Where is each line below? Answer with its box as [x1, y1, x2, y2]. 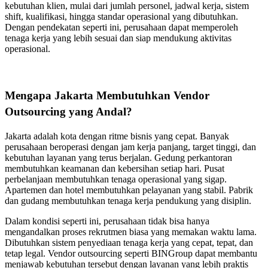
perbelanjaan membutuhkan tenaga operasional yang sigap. [5, 173, 227, 184]
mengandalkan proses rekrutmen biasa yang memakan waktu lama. [5, 226, 257, 237]
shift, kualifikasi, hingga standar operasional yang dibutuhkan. [5, 11, 238, 22]
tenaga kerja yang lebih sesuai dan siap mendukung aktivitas [5, 33, 232, 44]
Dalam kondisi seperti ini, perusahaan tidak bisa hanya [5, 215, 209, 226]
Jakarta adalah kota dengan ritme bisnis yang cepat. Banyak [5, 130, 229, 141]
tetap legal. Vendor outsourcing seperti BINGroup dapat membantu [5, 248, 257, 258]
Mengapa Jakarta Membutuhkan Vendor [5, 89, 209, 102]
